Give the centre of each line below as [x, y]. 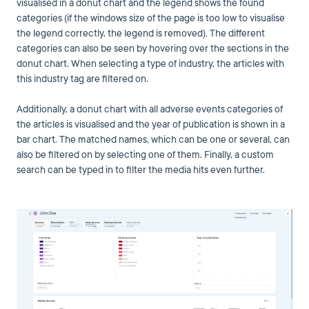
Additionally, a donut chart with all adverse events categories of [150, 110]
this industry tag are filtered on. [82, 79]
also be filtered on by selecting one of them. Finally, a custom [145, 155]
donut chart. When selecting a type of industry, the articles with [150, 63]
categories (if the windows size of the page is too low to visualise [151, 18]
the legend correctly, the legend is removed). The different [141, 33]
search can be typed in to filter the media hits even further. [141, 170]
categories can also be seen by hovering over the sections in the [153, 48]
